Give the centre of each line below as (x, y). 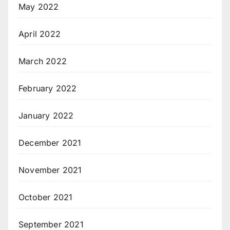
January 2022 (46, 115)
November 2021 (50, 170)
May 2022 (39, 6)
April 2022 (40, 34)
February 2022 (48, 88)
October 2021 (46, 197)
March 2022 (43, 61)
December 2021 (50, 142)
